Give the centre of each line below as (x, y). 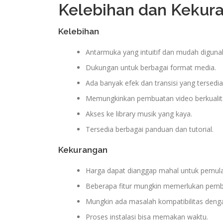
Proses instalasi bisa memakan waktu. (147, 217)
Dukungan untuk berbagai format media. (151, 68)
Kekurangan (83, 150)
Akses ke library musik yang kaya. (139, 114)
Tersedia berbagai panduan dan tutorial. (150, 129)
